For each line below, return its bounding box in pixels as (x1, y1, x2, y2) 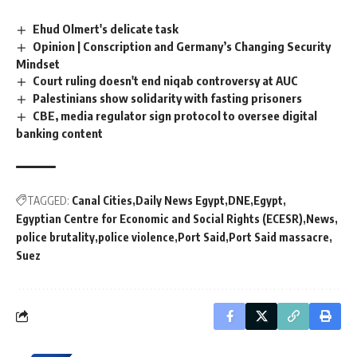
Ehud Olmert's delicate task (33, 22, 179, 37)
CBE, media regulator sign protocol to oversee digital (33, 108, 318, 124)
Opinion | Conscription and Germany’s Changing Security (33, 39, 331, 54)
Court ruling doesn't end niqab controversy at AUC (33, 73, 299, 88)
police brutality (16, 229, 95, 244)
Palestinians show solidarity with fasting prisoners (33, 91, 303, 106)
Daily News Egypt (135, 193, 225, 207)
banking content (16, 125, 103, 140)
